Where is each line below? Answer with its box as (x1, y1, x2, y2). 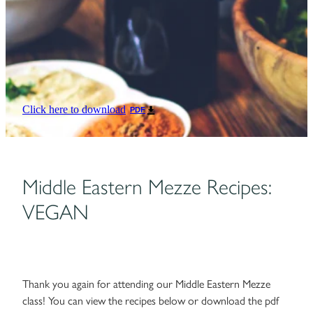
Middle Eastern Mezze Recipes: (22, 173, 272, 200)
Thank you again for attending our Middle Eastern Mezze (22, 277, 270, 291)
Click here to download (22, 103, 126, 115)
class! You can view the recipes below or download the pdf (22, 293, 279, 307)
